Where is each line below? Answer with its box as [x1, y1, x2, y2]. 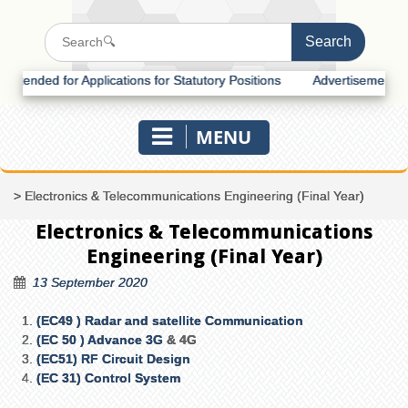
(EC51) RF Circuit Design [36, 351, 190, 366]
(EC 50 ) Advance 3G [36, 331, 163, 347]
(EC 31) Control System [36, 370, 180, 385]
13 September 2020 [33, 274, 148, 290]
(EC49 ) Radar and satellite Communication [36, 312, 307, 328]
